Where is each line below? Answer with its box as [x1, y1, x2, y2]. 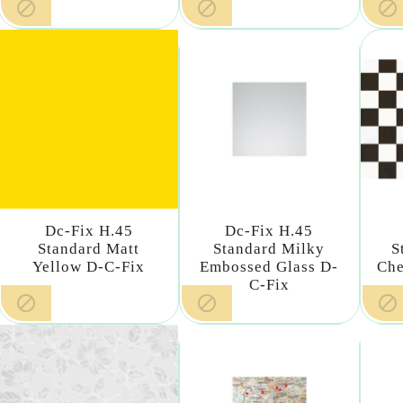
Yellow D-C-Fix [32, 257, 146, 275]
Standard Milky [213, 239, 326, 257]
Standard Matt [38, 239, 140, 257]
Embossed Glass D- [200, 257, 339, 275]
